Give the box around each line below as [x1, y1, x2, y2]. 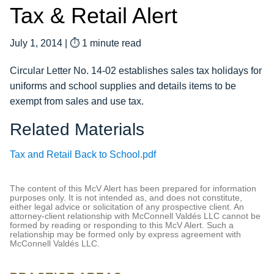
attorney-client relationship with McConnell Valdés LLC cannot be [10, 211, 261, 221]
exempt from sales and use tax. [10, 96, 144, 106]
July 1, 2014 [10, 38, 62, 48]
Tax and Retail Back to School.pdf [10, 149, 156, 160]
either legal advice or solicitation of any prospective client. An [10, 202, 244, 212]
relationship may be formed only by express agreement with [10, 229, 241, 239]
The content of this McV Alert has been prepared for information [10, 183, 256, 193]
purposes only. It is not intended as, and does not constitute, [10, 193, 242, 202]
